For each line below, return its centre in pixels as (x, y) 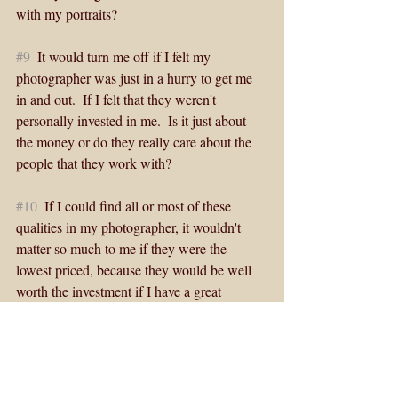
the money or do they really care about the (135, 142)
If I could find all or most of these (136, 206)
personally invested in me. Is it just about (133, 121)
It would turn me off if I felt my (122, 57)
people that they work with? (96, 163)
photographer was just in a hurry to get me (136, 78)
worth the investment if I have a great (120, 291)
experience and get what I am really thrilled (138, 313)
